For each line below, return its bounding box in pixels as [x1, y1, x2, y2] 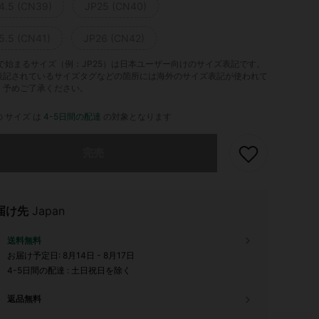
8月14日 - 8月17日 [63, 250, 135, 261]
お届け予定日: [7, 250, 63, 261]
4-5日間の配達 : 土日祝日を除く [7, 265, 131, 276]
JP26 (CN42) [83, 32, 145, 44]
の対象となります [101, 111, 172, 122]
